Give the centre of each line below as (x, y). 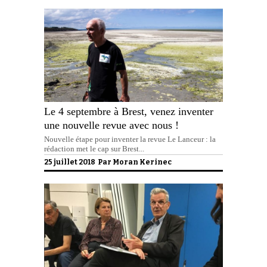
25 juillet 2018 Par (78, 162)
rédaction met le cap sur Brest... (94, 148)
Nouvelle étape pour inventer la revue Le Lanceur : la (130, 139)
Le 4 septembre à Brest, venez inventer (129, 112)
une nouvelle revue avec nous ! (111, 125)
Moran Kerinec (142, 162)
